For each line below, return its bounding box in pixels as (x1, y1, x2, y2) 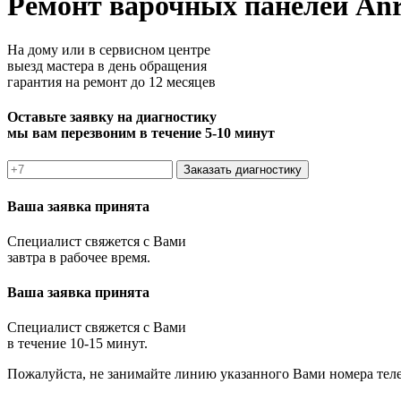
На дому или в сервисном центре (7, 41, 210, 57)
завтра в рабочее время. (7, 249, 150, 265)
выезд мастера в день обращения (7, 57, 207, 73)
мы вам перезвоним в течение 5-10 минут (7, 125, 275, 141)
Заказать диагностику (183, 163, 302, 177)
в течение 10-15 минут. (7, 336, 148, 352)
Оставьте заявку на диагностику (7, 109, 217, 125)
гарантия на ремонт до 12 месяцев (7, 73, 216, 90)
